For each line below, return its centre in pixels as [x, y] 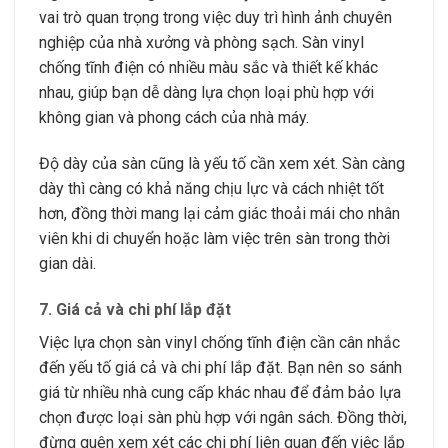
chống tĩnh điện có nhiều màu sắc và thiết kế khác [208, 68]
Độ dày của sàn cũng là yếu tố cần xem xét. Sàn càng [222, 164]
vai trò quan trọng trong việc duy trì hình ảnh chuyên [215, 18]
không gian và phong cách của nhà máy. [174, 118]
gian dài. [67, 264]
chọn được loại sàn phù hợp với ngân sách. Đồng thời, [223, 417]
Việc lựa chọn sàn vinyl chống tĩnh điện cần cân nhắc [219, 342]
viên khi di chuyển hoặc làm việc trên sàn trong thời [214, 239]
